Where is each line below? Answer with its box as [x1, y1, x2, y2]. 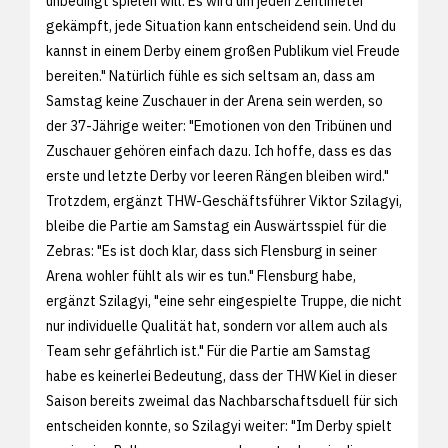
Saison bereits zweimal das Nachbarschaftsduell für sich [46, 391, 398, 410]
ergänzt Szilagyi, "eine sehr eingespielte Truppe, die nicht [46, 291, 402, 310]
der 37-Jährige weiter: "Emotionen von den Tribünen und [46, 116, 392, 135]
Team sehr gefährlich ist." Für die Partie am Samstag [46, 341, 371, 360]
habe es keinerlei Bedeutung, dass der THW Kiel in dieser [46, 366, 397, 385]
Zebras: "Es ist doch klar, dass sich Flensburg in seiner [46, 241, 377, 260]
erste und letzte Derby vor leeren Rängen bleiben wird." [46, 166, 389, 185]
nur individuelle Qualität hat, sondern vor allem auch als [46, 316, 388, 335]
